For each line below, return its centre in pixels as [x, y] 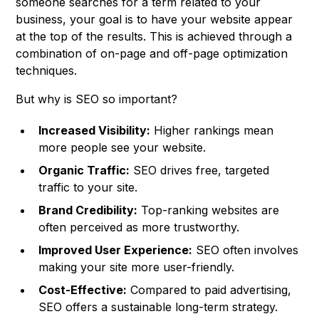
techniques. [47, 71]
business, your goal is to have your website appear [155, 20]
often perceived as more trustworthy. [139, 228]
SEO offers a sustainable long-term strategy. [158, 307]
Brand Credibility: [88, 210]
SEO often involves [246, 250]
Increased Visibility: [95, 131]
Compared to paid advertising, [209, 290]
